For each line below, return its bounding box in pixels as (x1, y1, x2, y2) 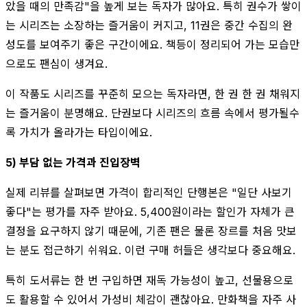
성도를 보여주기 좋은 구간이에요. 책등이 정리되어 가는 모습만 (5, 37, 299, 51)
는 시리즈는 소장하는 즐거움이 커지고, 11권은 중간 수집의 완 (5, 18, 293, 32)
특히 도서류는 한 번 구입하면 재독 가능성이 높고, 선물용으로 (5, 273, 293, 287)
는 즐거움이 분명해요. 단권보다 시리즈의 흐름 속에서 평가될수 (5, 106, 299, 120)
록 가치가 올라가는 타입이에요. (5, 125, 152, 139)
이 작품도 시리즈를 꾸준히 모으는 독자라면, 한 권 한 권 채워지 (5, 86, 300, 101)
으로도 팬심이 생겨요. (5, 56, 108, 71)
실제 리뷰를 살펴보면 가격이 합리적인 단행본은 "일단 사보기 (5, 185, 292, 199)
